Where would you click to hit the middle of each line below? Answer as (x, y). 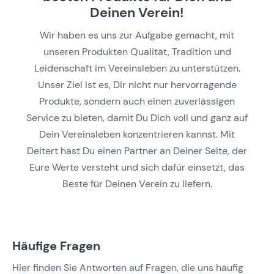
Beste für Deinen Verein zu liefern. (137, 183)
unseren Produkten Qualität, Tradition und (137, 51)
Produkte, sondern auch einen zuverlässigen (137, 101)
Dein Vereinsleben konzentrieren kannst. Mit (137, 134)
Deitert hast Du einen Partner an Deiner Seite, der (137, 150)
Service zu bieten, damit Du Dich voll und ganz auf (137, 117)
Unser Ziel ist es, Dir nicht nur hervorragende (137, 84)
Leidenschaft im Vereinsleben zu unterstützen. (137, 68)
